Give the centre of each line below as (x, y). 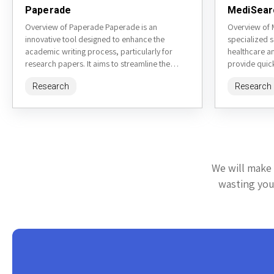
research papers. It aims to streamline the (98, 64)
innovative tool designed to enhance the (95, 39)
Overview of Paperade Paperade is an (91, 27)
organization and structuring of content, (95, 76)
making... (41, 88)
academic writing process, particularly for (99, 52)
